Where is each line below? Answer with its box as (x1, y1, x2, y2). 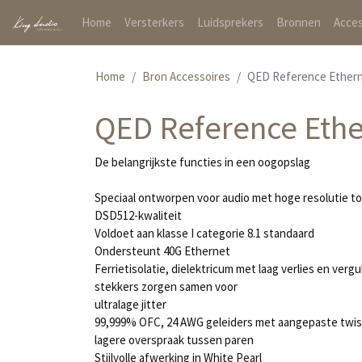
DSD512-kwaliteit (95, 208, 182, 223)
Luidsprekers (196, 15, 263, 30)
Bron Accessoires (142, 69, 230, 84)
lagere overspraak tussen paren (95, 332, 254, 347)
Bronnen (276, 15, 321, 30)
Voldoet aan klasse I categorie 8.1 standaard (95, 225, 314, 241)
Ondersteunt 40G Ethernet (95, 243, 230, 259)
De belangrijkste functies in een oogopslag (95, 154, 310, 170)
